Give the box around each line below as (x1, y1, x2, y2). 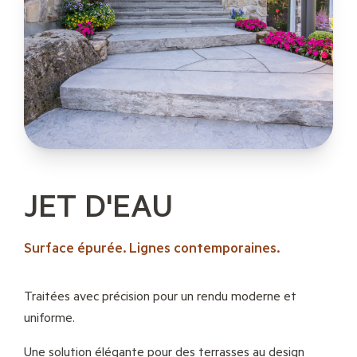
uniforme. (23, 308, 75, 326)
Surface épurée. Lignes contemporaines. (23, 237, 280, 257)
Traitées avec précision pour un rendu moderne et (23, 287, 296, 304)
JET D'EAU (23, 183, 173, 226)
